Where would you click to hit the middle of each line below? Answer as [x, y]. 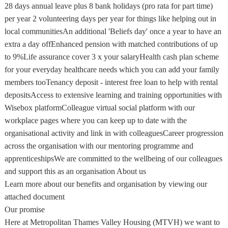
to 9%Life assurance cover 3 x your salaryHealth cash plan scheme [111, 57]
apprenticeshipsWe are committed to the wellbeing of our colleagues [113, 159]
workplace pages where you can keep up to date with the [95, 120]
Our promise [24, 209]
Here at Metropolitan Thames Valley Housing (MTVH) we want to [112, 222]
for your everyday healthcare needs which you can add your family [112, 69]
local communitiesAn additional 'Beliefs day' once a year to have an [113, 31]
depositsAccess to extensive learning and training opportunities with [113, 95]
